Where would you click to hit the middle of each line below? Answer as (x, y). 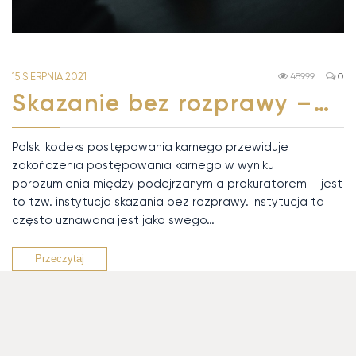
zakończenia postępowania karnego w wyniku (143, 166)
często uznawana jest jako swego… (113, 221)
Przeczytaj (60, 259)
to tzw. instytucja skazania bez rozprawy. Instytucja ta (168, 202)
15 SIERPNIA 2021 (49, 77)
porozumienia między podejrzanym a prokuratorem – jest (177, 184)
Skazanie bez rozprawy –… (171, 104)
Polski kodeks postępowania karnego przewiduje (150, 147)
